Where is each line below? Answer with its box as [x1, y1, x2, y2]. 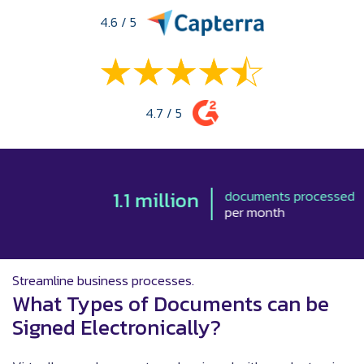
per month [163, 201, 224, 223]
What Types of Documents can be [12, 288, 329, 320]
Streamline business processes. [12, 270, 194, 292]
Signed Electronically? [12, 311, 221, 344]
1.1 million [51, 184, 138, 216]
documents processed [163, 185, 294, 207]
